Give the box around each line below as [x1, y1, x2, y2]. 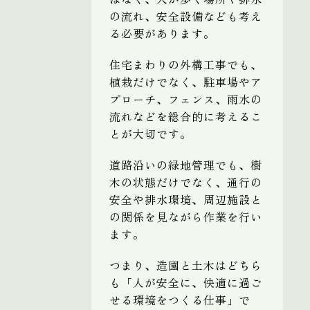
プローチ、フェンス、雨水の [109, 90, 262, 107]
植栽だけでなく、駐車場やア [109, 73, 262, 90]
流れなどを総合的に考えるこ [109, 107, 262, 125]
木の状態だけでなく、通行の [109, 173, 262, 190]
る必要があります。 [109, 24, 215, 42]
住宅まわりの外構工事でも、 [109, 55, 262, 73]
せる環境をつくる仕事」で [109, 291, 250, 308]
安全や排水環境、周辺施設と [109, 190, 262, 208]
